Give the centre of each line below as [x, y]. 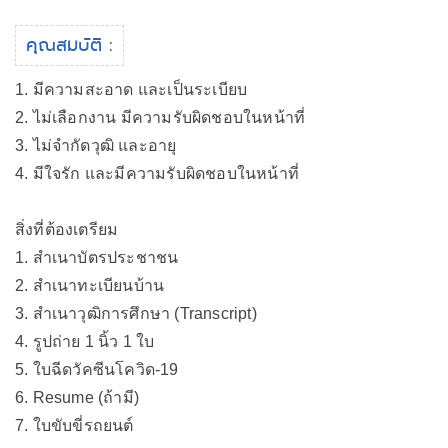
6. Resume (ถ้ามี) [77, 397]
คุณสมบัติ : [69, 45]
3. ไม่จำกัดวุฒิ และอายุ [96, 145]
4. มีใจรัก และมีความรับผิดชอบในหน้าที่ [157, 173]
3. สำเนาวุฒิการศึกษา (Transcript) [136, 313]
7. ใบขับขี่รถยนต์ [74, 425]
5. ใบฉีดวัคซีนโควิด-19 [97, 369]
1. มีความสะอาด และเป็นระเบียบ [131, 89]
